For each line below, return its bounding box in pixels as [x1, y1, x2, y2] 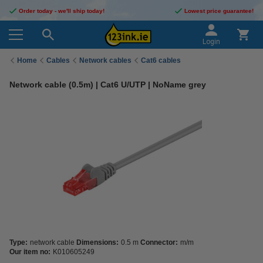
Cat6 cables [141, 56, 181, 65]
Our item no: [9, 248, 50, 256]
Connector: [140, 238, 178, 247]
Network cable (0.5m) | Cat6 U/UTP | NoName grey [9, 80, 206, 89]
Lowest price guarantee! [184, 8, 254, 14]
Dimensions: [76, 238, 119, 247]
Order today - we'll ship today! [19, 8, 104, 14]
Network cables [79, 56, 131, 65]
